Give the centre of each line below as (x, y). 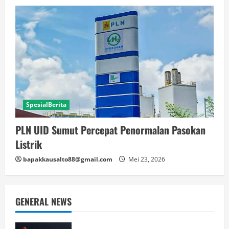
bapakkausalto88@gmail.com (68, 159)
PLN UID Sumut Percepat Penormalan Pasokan (110, 130)
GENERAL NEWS (43, 201)
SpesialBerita (46, 104)
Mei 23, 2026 (146, 159)
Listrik (29, 144)
